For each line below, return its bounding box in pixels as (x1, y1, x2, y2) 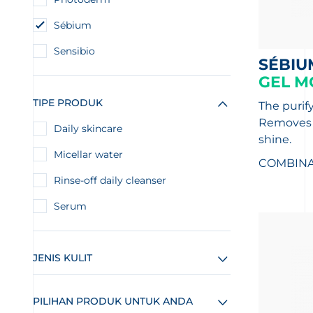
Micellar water (54, 148, 123, 161)
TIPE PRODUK (33, 96, 103, 109)
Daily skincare (54, 122, 122, 135)
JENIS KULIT (33, 252, 92, 264)
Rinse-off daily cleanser (54, 174, 166, 187)
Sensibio (54, 45, 95, 57)
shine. (258, 133, 291, 146)
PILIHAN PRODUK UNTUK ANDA (33, 295, 193, 307)
